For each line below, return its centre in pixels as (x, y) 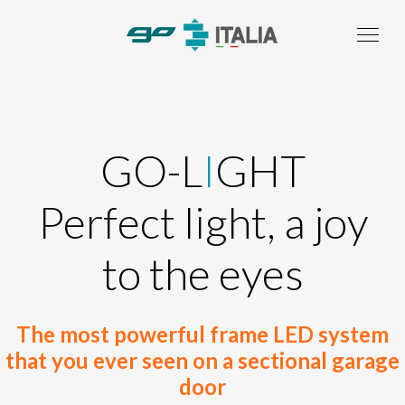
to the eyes (202, 273)
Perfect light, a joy (202, 222)
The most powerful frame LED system (202, 334)
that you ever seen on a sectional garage (202, 360)
